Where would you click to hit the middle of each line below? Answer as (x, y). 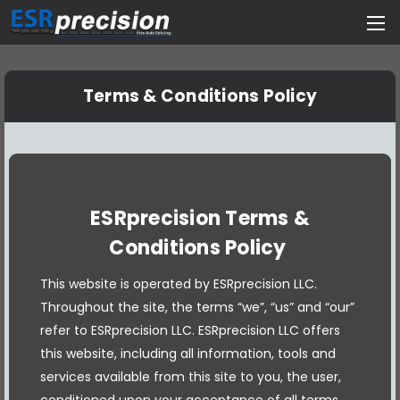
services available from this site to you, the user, (191, 376)
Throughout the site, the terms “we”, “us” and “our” (197, 307)
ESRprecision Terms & (200, 218)
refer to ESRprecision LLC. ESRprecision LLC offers (190, 330)
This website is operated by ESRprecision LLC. (179, 283)
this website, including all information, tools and (188, 353)
